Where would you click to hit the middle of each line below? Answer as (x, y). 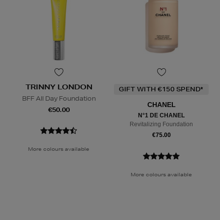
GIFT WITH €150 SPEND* (161, 89)
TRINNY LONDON (59, 87)
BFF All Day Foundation (59, 99)
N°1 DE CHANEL (161, 116)
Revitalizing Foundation (161, 124)
